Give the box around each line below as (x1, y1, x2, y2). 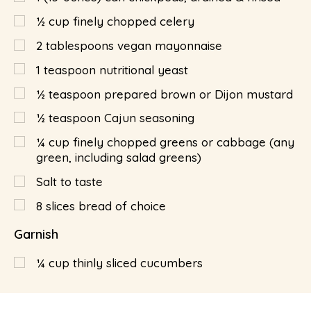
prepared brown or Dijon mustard (104, 86, 293, 101)
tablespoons (46, 38, 114, 53)
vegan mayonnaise (117, 38, 222, 53)
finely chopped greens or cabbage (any (73, 135, 294, 150)
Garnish (14, 226, 58, 242)
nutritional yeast (99, 62, 188, 77)
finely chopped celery (73, 14, 194, 29)
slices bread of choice (46, 198, 166, 213)
